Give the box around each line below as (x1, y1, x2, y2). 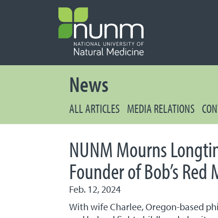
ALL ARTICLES (69, 101, 120, 116)
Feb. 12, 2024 (69, 183, 121, 195)
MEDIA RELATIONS (127, 101, 195, 116)
